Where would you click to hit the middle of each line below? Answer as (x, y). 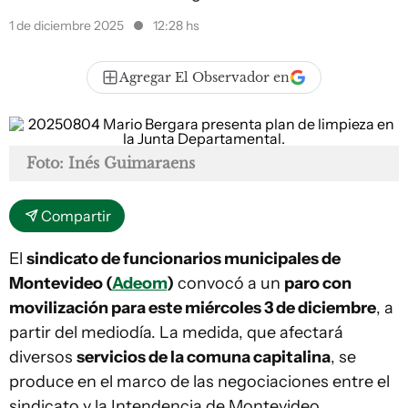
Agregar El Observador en (204, 77)
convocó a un (229, 283)
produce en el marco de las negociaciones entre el (199, 382)
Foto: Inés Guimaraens (111, 163)
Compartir (76, 216)
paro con (318, 283)
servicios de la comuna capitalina (204, 357)
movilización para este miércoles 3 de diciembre (193, 308)
